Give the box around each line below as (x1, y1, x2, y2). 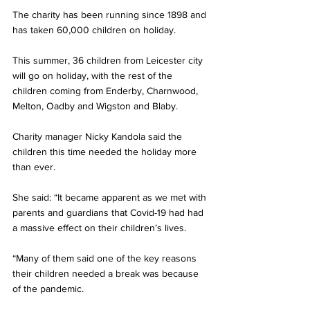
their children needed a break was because (12, 267, 201, 279)
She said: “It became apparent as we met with (12, 191, 209, 203)
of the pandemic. (12, 282, 84, 294)
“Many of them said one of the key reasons (12, 252, 199, 264)
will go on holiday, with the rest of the (12, 69, 175, 81)
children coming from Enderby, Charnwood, (12, 84, 201, 96)
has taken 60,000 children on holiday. (12, 24, 179, 35)
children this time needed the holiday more (12, 145, 199, 157)
